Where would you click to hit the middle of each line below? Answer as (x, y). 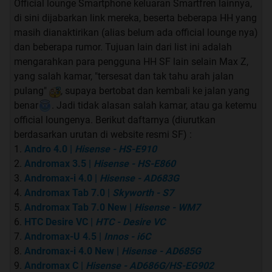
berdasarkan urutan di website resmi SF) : (103, 135)
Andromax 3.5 (55, 164)
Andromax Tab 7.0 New (76, 208)
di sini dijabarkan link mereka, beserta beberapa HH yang (135, 18)
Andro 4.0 (46, 149)
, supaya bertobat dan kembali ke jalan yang (155, 91)
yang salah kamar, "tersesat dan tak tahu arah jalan (124, 76)
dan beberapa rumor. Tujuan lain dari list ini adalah (123, 47)
